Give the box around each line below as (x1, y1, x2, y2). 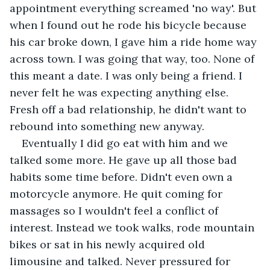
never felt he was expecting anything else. (10, 85, 231, 99)
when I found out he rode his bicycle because (10, 17, 250, 32)
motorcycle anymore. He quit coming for (10, 186, 225, 201)
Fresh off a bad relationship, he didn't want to (10, 102, 250, 116)
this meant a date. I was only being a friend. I (10, 68, 245, 83)
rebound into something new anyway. (10, 119, 207, 133)
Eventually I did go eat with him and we (22, 136, 231, 150)
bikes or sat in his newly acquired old (10, 237, 208, 251)
